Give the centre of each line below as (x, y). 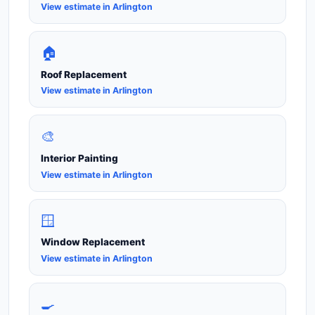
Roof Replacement (84, 74)
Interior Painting (79, 159)
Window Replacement (93, 242)
